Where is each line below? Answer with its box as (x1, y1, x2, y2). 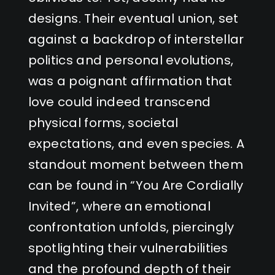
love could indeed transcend (28, 93, 211, 110)
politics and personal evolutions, (28, 51, 234, 69)
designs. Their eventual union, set (28, 9, 239, 27)
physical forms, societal (28, 114, 179, 131)
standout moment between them (28, 155, 243, 173)
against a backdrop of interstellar (28, 30, 244, 48)
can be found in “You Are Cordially (28, 176, 244, 194)
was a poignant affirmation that (28, 72, 233, 90)
